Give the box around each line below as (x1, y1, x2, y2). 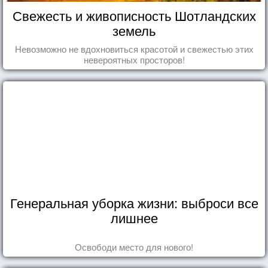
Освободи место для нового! (75, 240, 193, 253)
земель (112, 20, 156, 39)
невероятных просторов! (83, 53, 185, 66)
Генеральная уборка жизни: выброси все (10, 193, 258, 212)
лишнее (110, 208, 158, 227)
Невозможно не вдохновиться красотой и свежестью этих (14, 42, 254, 55)
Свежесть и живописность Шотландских (12, 5, 256, 25)
